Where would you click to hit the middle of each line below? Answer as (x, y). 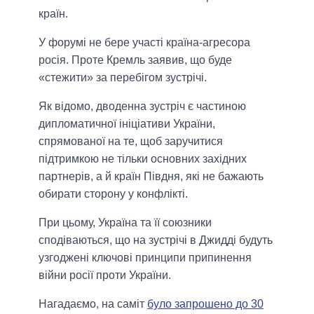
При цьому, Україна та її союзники (125, 223)
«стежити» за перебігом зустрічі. (123, 78)
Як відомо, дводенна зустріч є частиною (142, 107)
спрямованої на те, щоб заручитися (131, 142)
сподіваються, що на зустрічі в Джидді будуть (156, 240)
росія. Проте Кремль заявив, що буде (135, 60)
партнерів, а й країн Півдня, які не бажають (151, 177)
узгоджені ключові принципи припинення (145, 258)
